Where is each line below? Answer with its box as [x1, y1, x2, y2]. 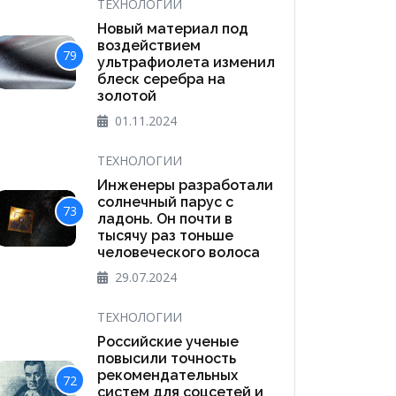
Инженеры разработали [97, 176, 274, 194]
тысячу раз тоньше [97, 226, 234, 244]
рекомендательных [97, 366, 239, 384]
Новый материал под [97, 19, 249, 37]
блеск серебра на [97, 70, 226, 88]
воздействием [97, 36, 202, 54]
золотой [97, 87, 157, 104]
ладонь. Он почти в [97, 209, 233, 227]
